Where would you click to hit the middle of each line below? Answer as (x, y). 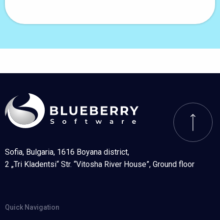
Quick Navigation (32, 207)
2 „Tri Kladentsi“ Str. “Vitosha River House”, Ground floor (100, 165)
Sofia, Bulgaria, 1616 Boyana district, (67, 152)
